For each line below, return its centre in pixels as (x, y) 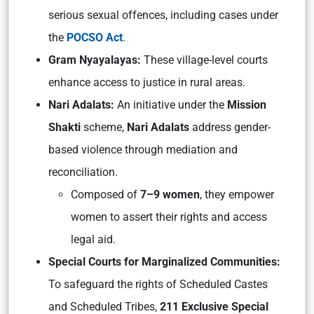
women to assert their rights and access (169, 217)
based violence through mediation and (143, 150)
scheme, (104, 127)
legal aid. (93, 239)
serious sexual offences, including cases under (163, 15)
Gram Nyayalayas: (96, 60)
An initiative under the (172, 105)
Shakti (64, 127)
